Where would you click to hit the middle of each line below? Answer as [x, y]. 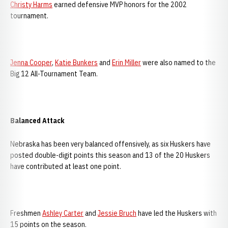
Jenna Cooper [31, 63]
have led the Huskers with [177, 213]
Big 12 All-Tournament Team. [54, 74]
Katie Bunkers [76, 63]
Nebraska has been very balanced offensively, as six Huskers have [110, 144]
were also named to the [178, 63]
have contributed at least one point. [66, 166]
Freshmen [26, 213]
